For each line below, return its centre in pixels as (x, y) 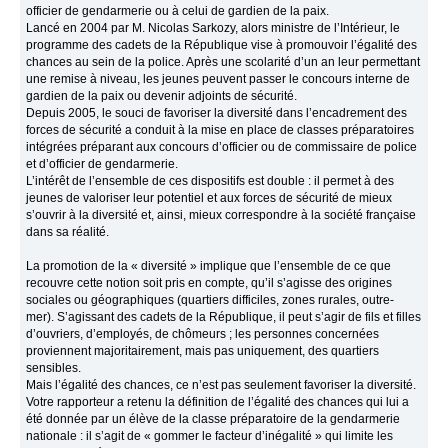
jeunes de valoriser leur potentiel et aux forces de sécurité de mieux (209, 198)
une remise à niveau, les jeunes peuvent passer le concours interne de (218, 79)
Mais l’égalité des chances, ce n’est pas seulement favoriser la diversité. (221, 385)
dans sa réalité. (68, 232)
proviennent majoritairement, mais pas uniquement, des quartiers (203, 351)
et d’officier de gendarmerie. (102, 164)
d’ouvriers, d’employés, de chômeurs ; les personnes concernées (203, 334)
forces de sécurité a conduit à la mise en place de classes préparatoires (220, 130)
